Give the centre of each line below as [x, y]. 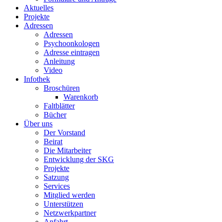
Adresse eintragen [72, 52]
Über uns [38, 123]
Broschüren [62, 88]
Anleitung [59, 61]
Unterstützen [63, 204]
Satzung [56, 177]
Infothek [37, 79]
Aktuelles [39, 7]
